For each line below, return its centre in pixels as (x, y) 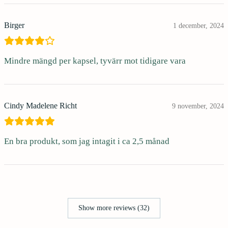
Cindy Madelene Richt (40, 105)
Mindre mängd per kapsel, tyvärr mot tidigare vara (95, 61)
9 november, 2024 (198, 106)
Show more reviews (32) (114, 208)
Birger (14, 25)
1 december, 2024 (198, 25)
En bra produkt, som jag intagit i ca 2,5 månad (87, 141)
